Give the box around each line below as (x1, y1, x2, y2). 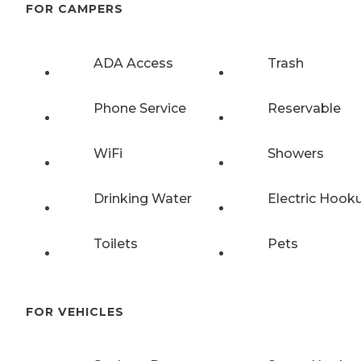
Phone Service (93, 100, 186, 116)
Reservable (268, 100, 341, 116)
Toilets (93, 235, 138, 251)
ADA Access (93, 55, 173, 71)
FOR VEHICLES (26, 304, 124, 319)
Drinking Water (93, 190, 192, 206)
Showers (268, 145, 324, 161)
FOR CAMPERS (26, 2, 123, 17)
